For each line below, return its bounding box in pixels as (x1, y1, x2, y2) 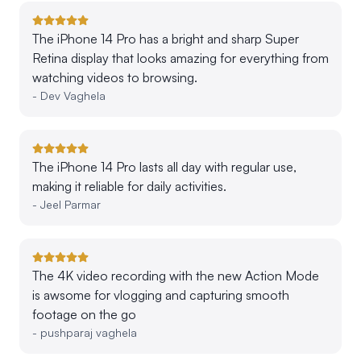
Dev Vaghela (40, 88, 106, 102)
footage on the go (32, 305, 136, 322)
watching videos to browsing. (32, 68, 197, 85)
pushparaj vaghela (40, 325, 137, 339)
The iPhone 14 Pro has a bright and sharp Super (32, 30, 299, 47)
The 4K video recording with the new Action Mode (32, 267, 319, 284)
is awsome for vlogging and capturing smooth (32, 286, 289, 303)
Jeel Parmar (40, 197, 101, 211)
